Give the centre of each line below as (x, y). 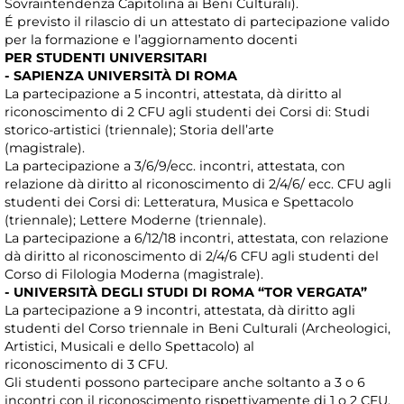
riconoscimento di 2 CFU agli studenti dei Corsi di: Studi (187, 112)
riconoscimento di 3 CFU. (86, 365)
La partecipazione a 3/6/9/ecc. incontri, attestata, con (175, 166)
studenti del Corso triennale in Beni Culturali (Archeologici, (197, 329)
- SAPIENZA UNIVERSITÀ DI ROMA (121, 76)
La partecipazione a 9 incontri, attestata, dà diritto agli (180, 311)
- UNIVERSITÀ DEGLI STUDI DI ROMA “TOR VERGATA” (186, 293)
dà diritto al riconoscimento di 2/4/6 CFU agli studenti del (192, 257)
